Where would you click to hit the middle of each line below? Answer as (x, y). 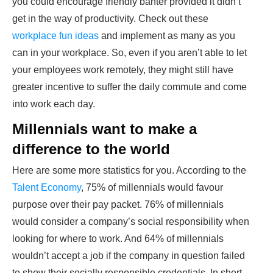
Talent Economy (47, 188)
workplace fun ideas (55, 36)
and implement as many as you (167, 36)
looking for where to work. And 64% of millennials (118, 239)
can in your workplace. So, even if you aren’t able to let (129, 53)
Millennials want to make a (105, 129)
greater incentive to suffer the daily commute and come (129, 87)
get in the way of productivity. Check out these (110, 19)
